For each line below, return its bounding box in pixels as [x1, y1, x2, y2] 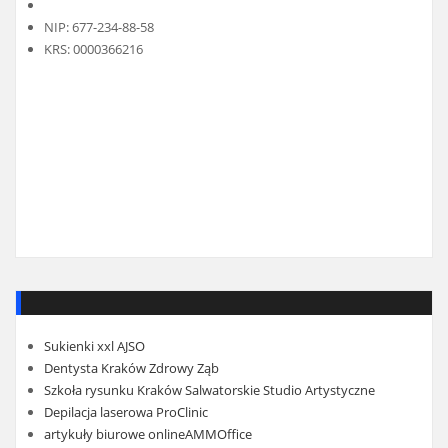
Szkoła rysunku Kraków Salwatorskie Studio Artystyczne [43, 381, 375, 400]
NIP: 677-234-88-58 [43, 17, 154, 36]
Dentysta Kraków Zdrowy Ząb [43, 359, 219, 378]
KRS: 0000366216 [43, 39, 143, 58]
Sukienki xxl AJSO [43, 337, 145, 356]
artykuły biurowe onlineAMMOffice [43, 425, 252, 444]
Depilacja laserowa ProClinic [43, 403, 208, 422]
